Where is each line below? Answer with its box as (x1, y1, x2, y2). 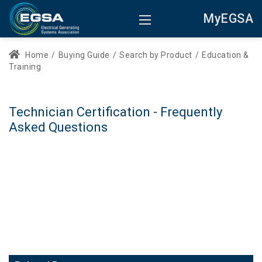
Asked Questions (9, 120, 108, 135)
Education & (202, 50, 249, 60)
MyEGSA (203, 11, 253, 26)
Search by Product (119, 50, 192, 60)
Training (9, 62, 41, 71)
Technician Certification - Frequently (9, 105, 222, 119)
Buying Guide (58, 50, 110, 60)
